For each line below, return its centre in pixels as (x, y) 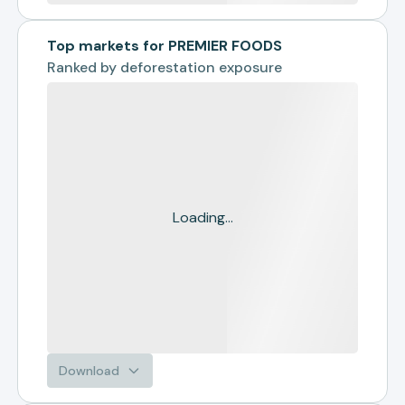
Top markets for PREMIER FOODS (165, 46)
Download (89, 371)
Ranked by (84, 67)
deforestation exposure (202, 67)
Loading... (202, 217)
